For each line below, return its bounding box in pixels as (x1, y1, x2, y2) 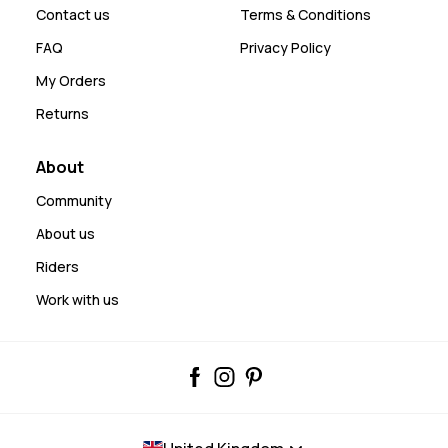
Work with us (36, 290, 119, 310)
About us (36, 224, 95, 244)
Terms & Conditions (240, 5, 371, 25)
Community (36, 191, 112, 211)
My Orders (36, 71, 106, 91)
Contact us (36, 5, 110, 25)
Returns (36, 104, 89, 124)
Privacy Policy (240, 38, 331, 58)
